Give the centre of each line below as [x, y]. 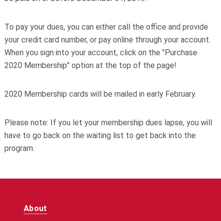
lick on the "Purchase [161, 53]
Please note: [26, 123]
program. [19, 148]
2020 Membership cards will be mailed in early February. [101, 94]
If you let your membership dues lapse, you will [130, 123]
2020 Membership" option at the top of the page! [90, 66]
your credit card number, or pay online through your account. [107, 40]
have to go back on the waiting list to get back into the [100, 136]
